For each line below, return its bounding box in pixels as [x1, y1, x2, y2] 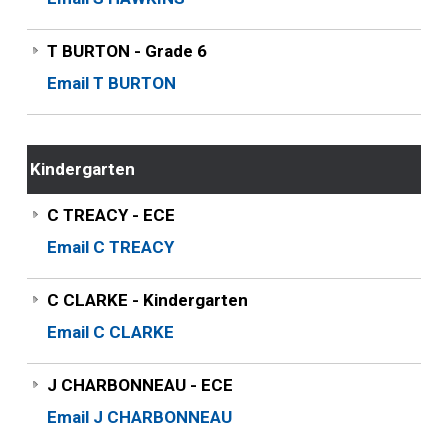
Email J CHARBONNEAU [46, 407, 232, 427]
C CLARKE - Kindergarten [46, 290, 248, 310]
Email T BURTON [46, 73, 176, 93]
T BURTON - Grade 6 [46, 41, 207, 61]
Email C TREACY [46, 237, 174, 257]
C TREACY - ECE [46, 205, 175, 225]
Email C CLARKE [46, 322, 174, 342]
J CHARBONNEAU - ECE [46, 375, 233, 395]
